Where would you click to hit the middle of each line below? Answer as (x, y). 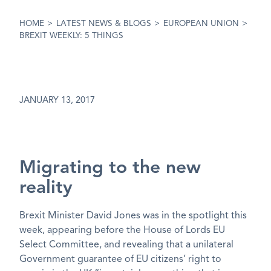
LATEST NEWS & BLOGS (103, 24)
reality (46, 188)
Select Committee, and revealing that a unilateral (126, 245)
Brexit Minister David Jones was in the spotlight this (133, 216)
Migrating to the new (110, 168)
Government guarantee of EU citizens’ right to (120, 260)
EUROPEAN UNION (201, 24)
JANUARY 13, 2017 (57, 101)
